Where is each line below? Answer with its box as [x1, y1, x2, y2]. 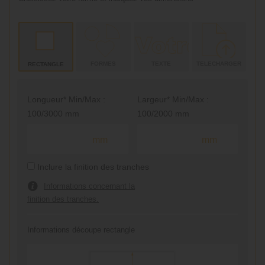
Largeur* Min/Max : [137, 94, 209, 104]
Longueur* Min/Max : [27, 94, 105, 104]
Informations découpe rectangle [27, 225, 135, 234]
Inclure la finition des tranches [37, 161, 149, 172]
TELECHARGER [196, 60, 241, 67]
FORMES [91, 60, 117, 67]
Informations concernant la [44, 181, 135, 190]
